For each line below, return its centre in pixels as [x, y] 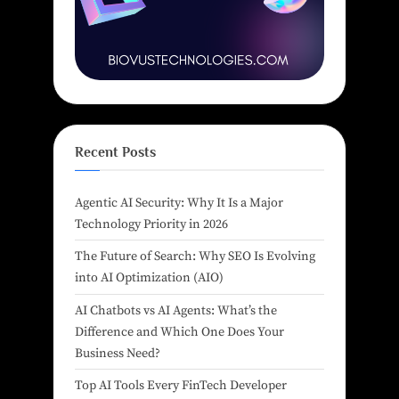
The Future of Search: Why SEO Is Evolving [195, 257]
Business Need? [118, 353]
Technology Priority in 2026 [151, 224]
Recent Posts [115, 152]
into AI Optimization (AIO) [149, 278]
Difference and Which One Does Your [179, 332]
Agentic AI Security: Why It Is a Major [179, 203]
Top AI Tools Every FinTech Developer [181, 385]
